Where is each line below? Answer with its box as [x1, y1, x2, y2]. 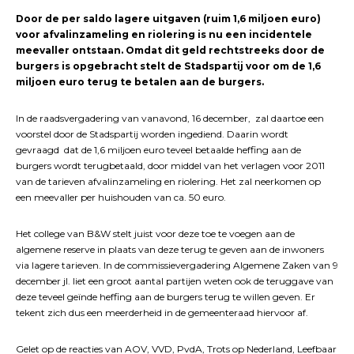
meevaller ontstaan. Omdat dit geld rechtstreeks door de [16, 44, 325, 57]
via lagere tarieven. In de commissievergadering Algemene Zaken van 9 [16, 259, 338, 272]
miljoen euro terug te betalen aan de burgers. [16, 76, 264, 88]
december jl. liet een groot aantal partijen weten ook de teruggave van [16, 275, 333, 288]
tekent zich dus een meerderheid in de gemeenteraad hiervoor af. [16, 307, 308, 319]
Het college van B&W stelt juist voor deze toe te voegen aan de [16, 228, 295, 240]
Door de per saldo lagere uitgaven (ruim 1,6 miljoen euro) [16, 13, 321, 25]
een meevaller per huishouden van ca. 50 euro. [16, 191, 226, 204]
